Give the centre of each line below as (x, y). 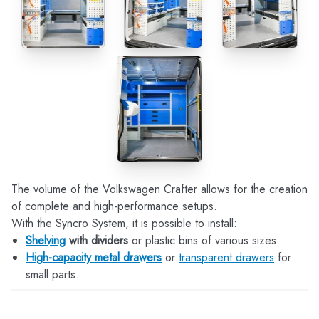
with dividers (97, 240)
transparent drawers (226, 257)
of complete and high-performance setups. (114, 206)
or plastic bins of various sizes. (204, 240)
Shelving (46, 240)
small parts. (52, 274)
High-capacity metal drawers (94, 257)
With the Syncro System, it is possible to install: (124, 223)
